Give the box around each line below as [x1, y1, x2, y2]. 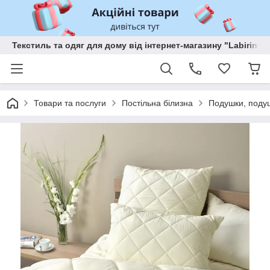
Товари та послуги [34, 98, 106, 108]
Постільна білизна [122, 98, 193, 108]
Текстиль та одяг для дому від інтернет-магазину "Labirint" [12, 40, 265, 50]
